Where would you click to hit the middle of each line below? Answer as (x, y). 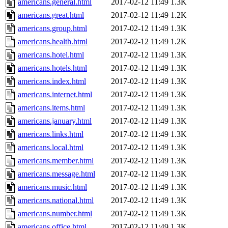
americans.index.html (52, 81)
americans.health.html (53, 42)
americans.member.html (56, 161)
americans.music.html (52, 187)
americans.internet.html (55, 95)
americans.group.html (52, 28)
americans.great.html (51, 15)
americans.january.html (55, 121)
